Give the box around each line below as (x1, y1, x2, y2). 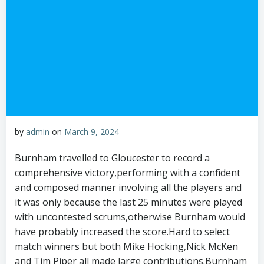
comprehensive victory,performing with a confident (15, 166, 240, 179)
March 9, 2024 (64, 126, 119, 137)
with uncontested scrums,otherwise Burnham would (15, 210, 245, 223)
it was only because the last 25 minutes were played (15, 196, 242, 209)
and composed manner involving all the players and (15, 181, 242, 194)
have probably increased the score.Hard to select (15, 225, 230, 238)
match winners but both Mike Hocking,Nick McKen (15, 240, 238, 253)
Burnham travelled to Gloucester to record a (15, 151, 210, 164)
